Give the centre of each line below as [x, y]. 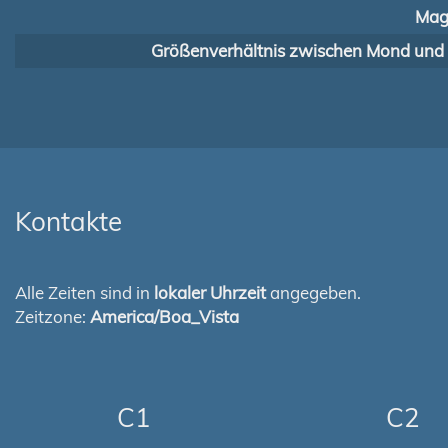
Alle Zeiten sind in [84, 292]
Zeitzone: [52, 316]
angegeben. [313, 292]
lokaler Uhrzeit [210, 292]
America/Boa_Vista [164, 316]
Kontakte [68, 221]
